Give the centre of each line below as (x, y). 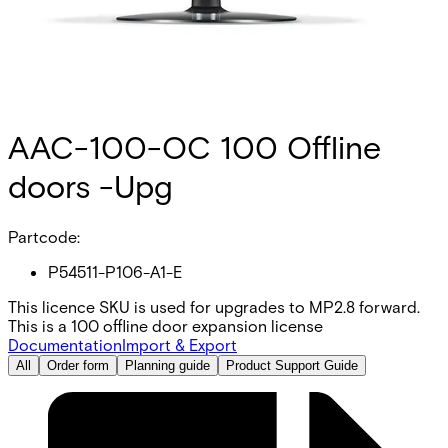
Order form (78, 365)
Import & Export (179, 344)
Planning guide (167, 365)
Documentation (65, 344)
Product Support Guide (292, 365)
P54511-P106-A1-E (115, 271)
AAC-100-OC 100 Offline (194, 147)
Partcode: (44, 236)
